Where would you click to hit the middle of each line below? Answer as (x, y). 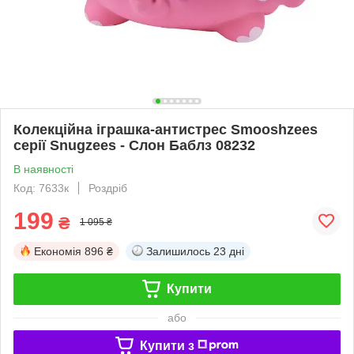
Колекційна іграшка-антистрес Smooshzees (166, 129)
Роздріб (108, 188)
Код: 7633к (41, 188)
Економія (58, 251)
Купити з (167, 345)
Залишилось (178, 251)
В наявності (43, 169)
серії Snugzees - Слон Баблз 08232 (134, 145)
